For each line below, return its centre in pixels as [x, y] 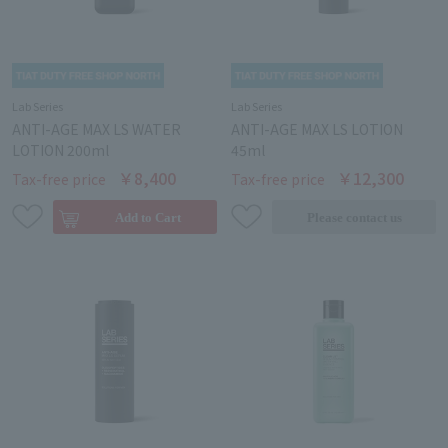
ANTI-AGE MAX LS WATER [96, 129]
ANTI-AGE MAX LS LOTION [317, 129]
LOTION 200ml [60, 150]
